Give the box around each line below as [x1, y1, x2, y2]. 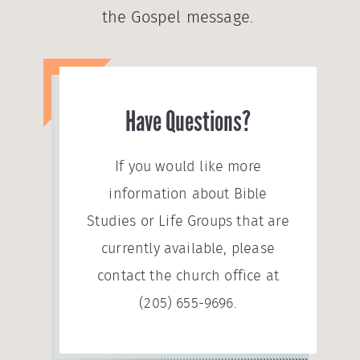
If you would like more [115, 160, 261, 174]
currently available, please [101, 242, 275, 256]
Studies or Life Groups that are [87, 215, 289, 229]
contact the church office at [96, 269, 280, 284]
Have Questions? [125, 104, 251, 138]
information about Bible [108, 187, 268, 202]
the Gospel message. [101, 10, 259, 26]
